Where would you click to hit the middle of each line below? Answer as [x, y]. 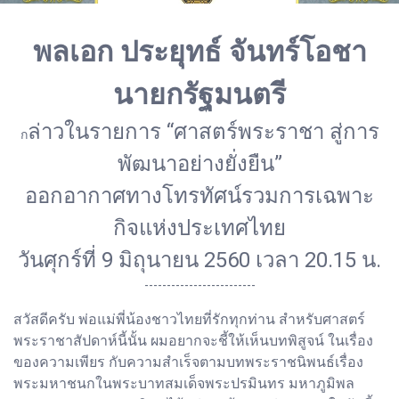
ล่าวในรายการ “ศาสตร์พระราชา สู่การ [203, 131]
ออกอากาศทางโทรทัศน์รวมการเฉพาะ [199, 195]
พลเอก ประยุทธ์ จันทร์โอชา [199, 51]
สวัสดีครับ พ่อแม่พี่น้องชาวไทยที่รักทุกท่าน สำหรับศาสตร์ [189, 319]
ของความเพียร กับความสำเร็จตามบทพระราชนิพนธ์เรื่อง [188, 362]
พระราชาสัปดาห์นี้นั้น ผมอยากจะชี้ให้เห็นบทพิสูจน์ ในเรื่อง [193, 340]
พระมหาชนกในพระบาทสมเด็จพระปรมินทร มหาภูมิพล [184, 383]
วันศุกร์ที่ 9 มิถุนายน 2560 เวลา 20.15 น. [199, 260]
